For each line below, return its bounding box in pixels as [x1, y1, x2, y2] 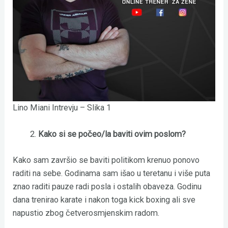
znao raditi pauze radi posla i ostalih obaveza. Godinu [13, 181, 202, 191]
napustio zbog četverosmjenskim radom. [13, 208, 162, 218]
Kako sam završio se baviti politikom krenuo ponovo [13, 155, 200, 165]
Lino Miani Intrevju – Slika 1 [13, 102, 111, 112]
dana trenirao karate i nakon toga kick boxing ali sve [13, 194, 196, 205]
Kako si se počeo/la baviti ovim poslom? [38, 129, 186, 139]
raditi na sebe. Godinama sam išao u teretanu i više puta [13, 168, 211, 178]
